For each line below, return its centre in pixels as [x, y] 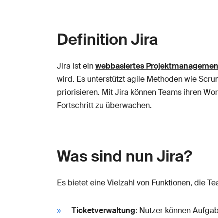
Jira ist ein [76, 66]
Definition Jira [108, 39]
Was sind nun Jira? [125, 156]
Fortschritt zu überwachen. [104, 105]
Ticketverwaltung [103, 210]
